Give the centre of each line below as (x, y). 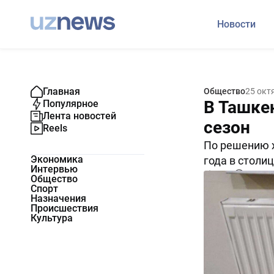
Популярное (71, 104)
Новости (236, 24)
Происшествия (65, 208)
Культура (52, 218)
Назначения (58, 198)
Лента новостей (80, 116)
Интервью (54, 169)
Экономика (57, 159)
